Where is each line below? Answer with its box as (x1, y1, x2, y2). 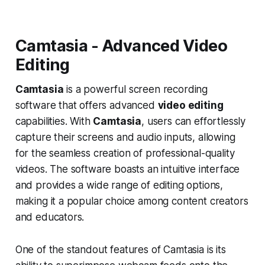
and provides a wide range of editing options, (15, 179, 224, 191)
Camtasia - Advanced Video (15, 35, 228, 56)
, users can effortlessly (141, 115, 246, 127)
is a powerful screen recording (63, 83, 208, 95)
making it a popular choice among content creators (15, 195, 248, 207)
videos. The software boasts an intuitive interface (15, 163, 240, 175)
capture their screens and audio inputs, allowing (15, 131, 235, 143)
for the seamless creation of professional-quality (15, 147, 235, 159)
